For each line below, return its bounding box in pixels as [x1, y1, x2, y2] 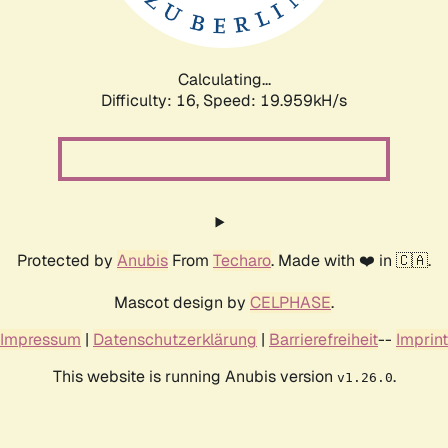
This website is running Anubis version [52, 365, 337, 387]
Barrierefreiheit [269, 328, 378, 350]
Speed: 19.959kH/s [203, 89, 347, 111]
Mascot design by [114, 291, 250, 313]
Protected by [17, 249, 117, 271]
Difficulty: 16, [101, 89, 203, 111]
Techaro [213, 249, 271, 271]
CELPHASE [250, 291, 331, 313]
